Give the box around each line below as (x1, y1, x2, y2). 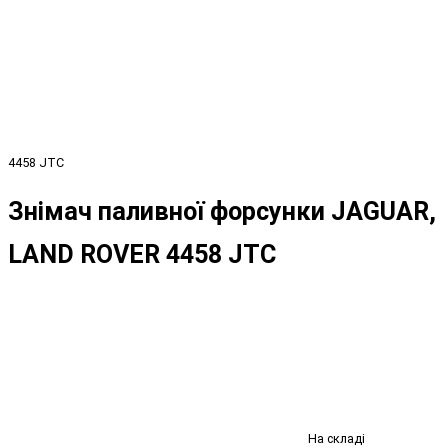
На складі (308, 430, 365, 446)
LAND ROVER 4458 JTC (8, 239, 276, 269)
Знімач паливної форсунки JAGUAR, (8, 196, 436, 226)
